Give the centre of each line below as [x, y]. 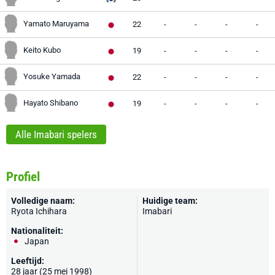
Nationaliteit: [37, 231]
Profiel [23, 177]
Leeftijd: [28, 261]
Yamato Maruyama [56, 24]
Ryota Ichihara [39, 211]
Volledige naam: [43, 201]
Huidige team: [170, 201]
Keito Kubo [42, 50]
